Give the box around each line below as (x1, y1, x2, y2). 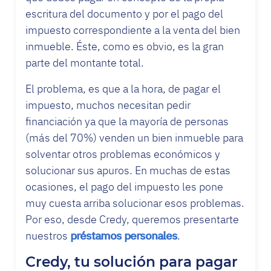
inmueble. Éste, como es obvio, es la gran (25, 39, 224, 53)
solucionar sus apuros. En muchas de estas (25, 163, 230, 177)
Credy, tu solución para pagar (25, 255, 238, 270)
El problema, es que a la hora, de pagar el (25, 81, 221, 96)
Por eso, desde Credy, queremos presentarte (25, 212, 239, 226)
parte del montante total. (25, 55, 144, 70)
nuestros (25, 228, 70, 243)
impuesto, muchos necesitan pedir (25, 97, 191, 112)
